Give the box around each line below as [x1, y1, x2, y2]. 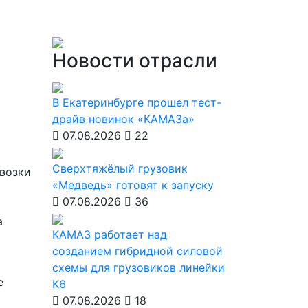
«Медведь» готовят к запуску [52, 178, 214, 192]
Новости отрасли [52, 49, 217, 72]
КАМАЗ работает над [52, 228, 167, 241]
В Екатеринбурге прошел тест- [52, 96, 221, 109]
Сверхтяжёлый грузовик [52, 162, 188, 175]
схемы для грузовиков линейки [52, 261, 225, 274]
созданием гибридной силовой [52, 244, 223, 258]
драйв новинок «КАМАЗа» [52, 112, 195, 126]
